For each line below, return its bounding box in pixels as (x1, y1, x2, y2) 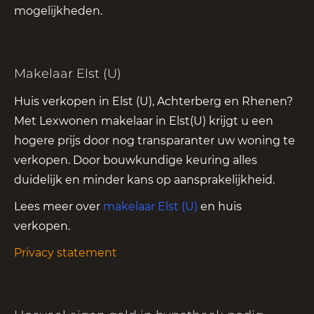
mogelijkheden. (14, 4, 102, 18)
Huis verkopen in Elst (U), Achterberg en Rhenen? (14, 95, 293, 109)
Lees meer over (14, 200, 103, 214)
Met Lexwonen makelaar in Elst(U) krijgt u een (14, 114, 273, 128)
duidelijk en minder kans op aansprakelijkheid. (14, 173, 275, 187)
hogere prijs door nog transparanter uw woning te (14, 134, 295, 148)
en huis (198, 200, 242, 214)
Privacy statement (14, 246, 117, 260)
